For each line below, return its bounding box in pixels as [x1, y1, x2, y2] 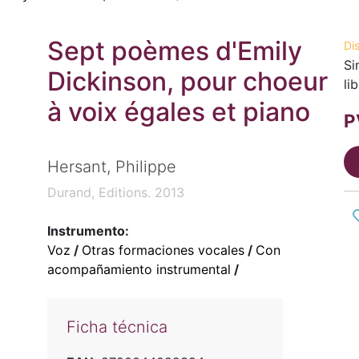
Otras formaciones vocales [81, 242, 244, 259]
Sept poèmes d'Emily [46, 35, 302, 67]
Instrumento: [46, 223, 129, 240]
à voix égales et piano [46, 96, 310, 127]
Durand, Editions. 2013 [46, 184, 184, 201]
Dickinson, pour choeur [46, 66, 328, 97]
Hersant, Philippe [46, 157, 176, 177]
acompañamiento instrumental [46, 261, 231, 278]
